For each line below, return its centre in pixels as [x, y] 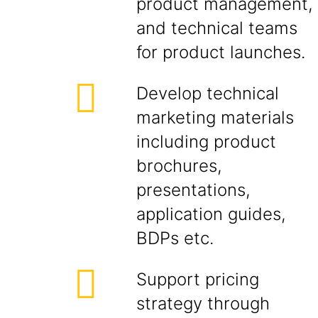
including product [206, 142]
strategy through [203, 303]
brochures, [179, 166]
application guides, [211, 214]
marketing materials [215, 117]
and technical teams [217, 28]
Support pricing [198, 279]
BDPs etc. [175, 238]
